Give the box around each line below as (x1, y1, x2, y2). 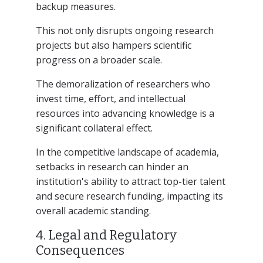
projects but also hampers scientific (35, 38, 191, 52)
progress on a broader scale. (35, 53, 162, 66)
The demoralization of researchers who (35, 77, 210, 90)
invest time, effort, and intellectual (35, 92, 186, 105)
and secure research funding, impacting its (35, 189, 223, 203)
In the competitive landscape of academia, (35, 145, 219, 159)
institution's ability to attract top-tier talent (35, 174, 225, 188)
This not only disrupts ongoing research (35, 23, 214, 37)
